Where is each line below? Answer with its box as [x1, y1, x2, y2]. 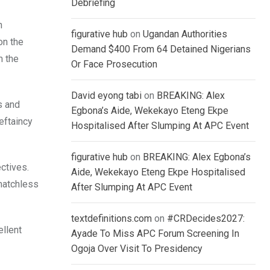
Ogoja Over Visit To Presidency [71, 243, 202, 255]
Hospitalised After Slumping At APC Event [71, 120, 249, 132]
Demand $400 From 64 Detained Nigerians [71, 43, 251, 55]
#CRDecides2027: [167, 213, 245, 225]
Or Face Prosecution [71, 58, 157, 71]
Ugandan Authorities [143, 28, 227, 40]
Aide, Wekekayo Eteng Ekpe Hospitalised [71, 166, 245, 178]
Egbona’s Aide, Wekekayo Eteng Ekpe [71, 105, 228, 117]
